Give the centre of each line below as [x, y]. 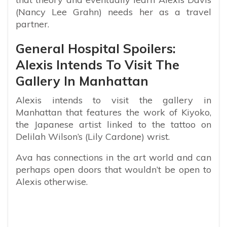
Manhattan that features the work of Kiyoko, [113, 112]
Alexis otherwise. [52, 181]
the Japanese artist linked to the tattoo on [113, 124]
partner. [32, 24]
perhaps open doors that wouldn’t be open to [113, 169]
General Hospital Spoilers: [96, 48]
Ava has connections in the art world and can [113, 157]
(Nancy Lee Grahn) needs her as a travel [113, 12]
